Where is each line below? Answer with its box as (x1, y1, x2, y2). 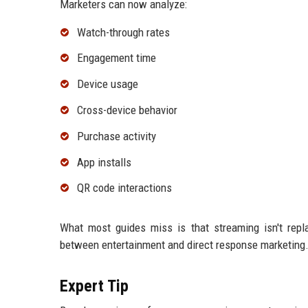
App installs (77, 155, 131, 169)
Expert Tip (60, 276, 129, 296)
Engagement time (77, 51, 156, 65)
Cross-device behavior (77, 103, 177, 118)
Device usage (77, 77, 138, 91)
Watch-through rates (77, 25, 170, 39)
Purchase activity (77, 129, 156, 143)
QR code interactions (77, 181, 172, 195)
